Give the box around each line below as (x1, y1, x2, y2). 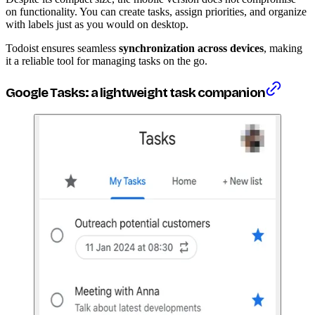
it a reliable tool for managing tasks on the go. (6, 54, 207, 67)
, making (264, 41, 302, 54)
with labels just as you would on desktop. (6, 18, 188, 30)
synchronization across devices (119, 41, 264, 54)
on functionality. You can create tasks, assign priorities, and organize (6, 5, 307, 18)
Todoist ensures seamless (6, 41, 119, 54)
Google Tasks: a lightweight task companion (6, 85, 265, 101)
